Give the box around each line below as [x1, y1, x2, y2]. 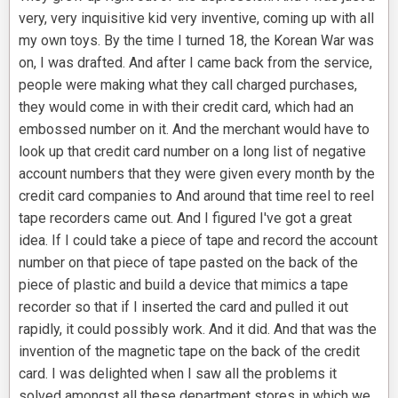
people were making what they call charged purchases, [19, 76, 357, 94]
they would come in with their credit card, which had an [19, 99, 354, 116]
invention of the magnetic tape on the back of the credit [19, 343, 360, 361]
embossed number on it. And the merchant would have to [19, 121, 370, 139]
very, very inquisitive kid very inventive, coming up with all [19, 10, 374, 28]
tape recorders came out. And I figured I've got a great [19, 210, 352, 227]
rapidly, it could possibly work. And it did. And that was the [19, 321, 377, 338]
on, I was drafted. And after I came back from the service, [19, 54, 372, 72]
